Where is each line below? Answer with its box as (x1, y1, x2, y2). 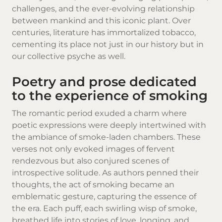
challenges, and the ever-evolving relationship (12, 3, 195, 13)
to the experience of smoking (12, 88, 208, 104)
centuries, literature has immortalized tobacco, (12, 27, 196, 37)
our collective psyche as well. (12, 51, 125, 61)
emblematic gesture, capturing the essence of (12, 192, 196, 202)
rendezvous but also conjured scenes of (12, 156, 169, 166)
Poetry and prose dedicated (12, 74, 197, 90)
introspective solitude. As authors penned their (12, 168, 199, 178)
